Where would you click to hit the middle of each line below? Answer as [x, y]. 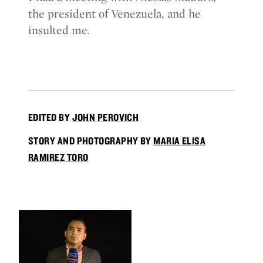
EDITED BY [50, 117]
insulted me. [59, 30]
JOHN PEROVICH [105, 117]
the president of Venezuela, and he [114, 14]
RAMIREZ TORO [58, 157]
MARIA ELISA [180, 141]
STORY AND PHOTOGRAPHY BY [91, 141]
